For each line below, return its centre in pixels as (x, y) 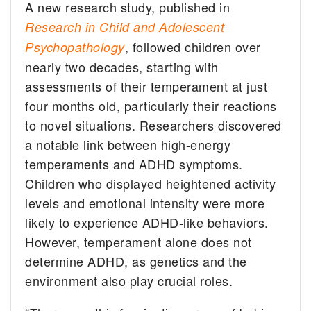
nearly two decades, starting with (122, 66)
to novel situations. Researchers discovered (153, 125)
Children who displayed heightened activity (151, 183)
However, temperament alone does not (138, 241)
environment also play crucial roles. (129, 280)
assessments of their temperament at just (146, 86)
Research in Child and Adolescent (125, 26)
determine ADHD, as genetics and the (136, 261)
